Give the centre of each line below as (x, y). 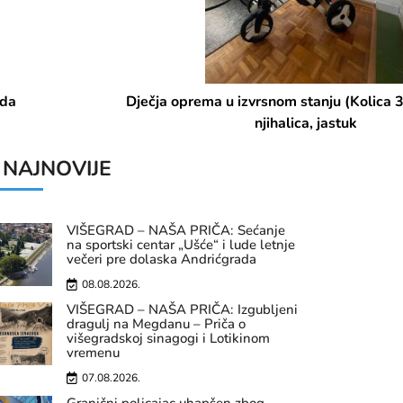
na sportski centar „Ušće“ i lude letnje (181, 245)
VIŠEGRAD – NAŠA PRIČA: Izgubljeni (182, 309)
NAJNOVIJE (57, 169)
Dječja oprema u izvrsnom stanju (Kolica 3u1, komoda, (201, 102)
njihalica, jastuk (201, 123)
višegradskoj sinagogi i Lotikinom (168, 338)
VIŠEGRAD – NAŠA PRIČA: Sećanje (176, 230)
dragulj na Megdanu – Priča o (156, 324)
